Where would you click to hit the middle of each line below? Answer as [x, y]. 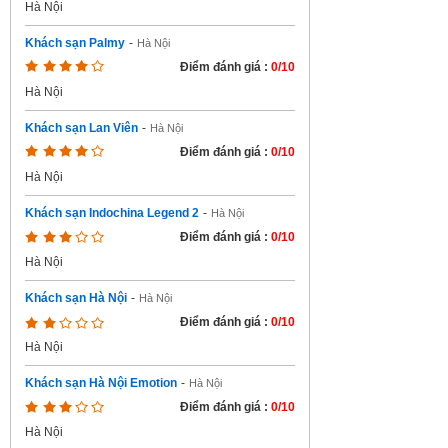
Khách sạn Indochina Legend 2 [112, 213]
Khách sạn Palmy [75, 43]
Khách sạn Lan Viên [81, 128]
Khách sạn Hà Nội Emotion [101, 383]
